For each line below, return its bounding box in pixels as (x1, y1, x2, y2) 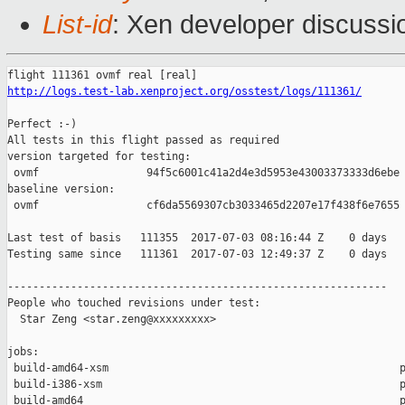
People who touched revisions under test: (7, 297, 260, 310)
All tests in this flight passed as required (7, 134, 279, 147)
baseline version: (7, 183, 115, 196)
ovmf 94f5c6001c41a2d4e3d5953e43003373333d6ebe (7, 166, 400, 180)
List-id (42, 10, 112, 40)
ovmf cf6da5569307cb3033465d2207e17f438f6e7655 (7, 199, 400, 212)
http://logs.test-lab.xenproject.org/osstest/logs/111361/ (7, 85, 362, 99)
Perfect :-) (7, 118, 77, 131)
